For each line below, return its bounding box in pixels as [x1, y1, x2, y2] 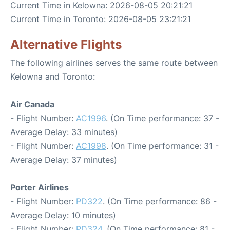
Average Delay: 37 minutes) [10, 155, 117, 165]
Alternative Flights [10, 37, 122, 52]
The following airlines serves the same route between [10, 57, 218, 68]
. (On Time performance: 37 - [106, 113, 219, 123]
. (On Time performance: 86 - [103, 196, 217, 206]
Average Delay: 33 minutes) [10, 127, 118, 137]
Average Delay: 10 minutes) [10, 210, 116, 220]
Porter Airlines [10, 182, 69, 193]
